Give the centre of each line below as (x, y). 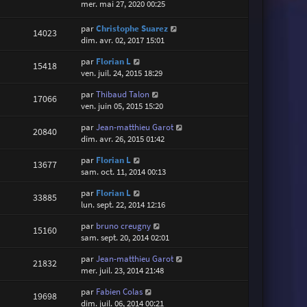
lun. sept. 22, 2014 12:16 (123, 205)
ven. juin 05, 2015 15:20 (122, 106)
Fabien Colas (120, 292)
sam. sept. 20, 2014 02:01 (125, 238)
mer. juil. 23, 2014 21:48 (123, 271)
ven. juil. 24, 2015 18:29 (122, 73)
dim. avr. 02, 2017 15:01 (123, 40)
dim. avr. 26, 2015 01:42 (123, 139)
